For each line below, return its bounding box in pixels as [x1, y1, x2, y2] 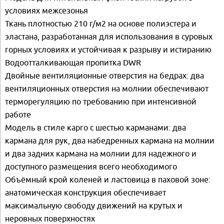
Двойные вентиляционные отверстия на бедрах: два [5, 70, 204, 80]
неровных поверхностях [5, 213, 95, 223]
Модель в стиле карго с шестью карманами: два [5, 122, 186, 132]
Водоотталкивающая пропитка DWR [5, 57, 141, 67]
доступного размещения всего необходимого [5, 161, 177, 171]
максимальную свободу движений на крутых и [5, 200, 182, 210]
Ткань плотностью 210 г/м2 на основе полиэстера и [5, 18, 196, 28]
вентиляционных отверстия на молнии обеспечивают [5, 83, 208, 93]
